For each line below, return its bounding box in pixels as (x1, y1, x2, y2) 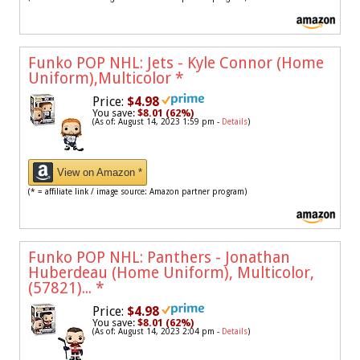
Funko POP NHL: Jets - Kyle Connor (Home (28, 53, 324, 72)
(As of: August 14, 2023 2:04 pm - (92, 326, 222, 336)
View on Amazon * (57, 166, 142, 178)
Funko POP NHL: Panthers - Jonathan (28, 247, 290, 267)
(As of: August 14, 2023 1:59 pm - (92, 117, 222, 126)
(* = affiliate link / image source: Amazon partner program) (28, 186, 247, 196)
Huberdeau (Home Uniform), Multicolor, (28, 263, 314, 282)
